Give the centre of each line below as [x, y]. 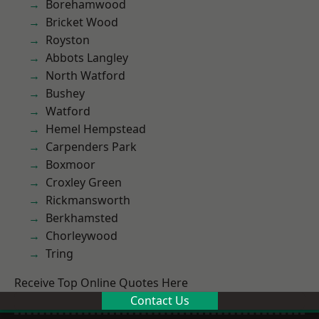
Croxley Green [84, 182]
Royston [68, 40]
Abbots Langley [87, 58]
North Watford [85, 75]
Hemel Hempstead [96, 129]
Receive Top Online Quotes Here [101, 283]
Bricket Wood [82, 22]
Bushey [65, 93]
